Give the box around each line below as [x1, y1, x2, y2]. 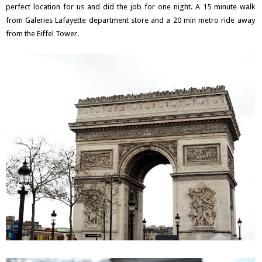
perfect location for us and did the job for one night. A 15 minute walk [6, 2, 255, 11]
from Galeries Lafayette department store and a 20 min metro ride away [6, 15, 255, 25]
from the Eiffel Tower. [6, 29, 79, 38]
